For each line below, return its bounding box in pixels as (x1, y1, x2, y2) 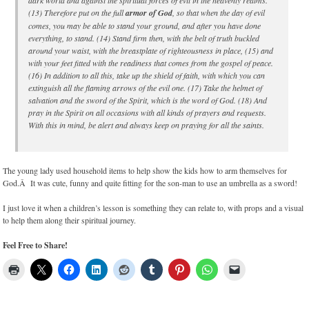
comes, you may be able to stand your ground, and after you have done (28, 20, 261, 32)
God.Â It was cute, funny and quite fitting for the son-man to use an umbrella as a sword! (3, 177, 298, 189)
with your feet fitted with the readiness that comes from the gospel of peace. (28, 57, 273, 69)
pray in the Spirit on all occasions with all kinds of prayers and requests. (28, 107, 266, 119)
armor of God (125, 7, 172, 19)
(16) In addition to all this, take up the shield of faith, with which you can (28, 70, 265, 81)
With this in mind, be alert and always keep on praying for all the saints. (28, 119, 264, 131)
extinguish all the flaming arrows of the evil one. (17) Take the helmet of (28, 82, 262, 94)
